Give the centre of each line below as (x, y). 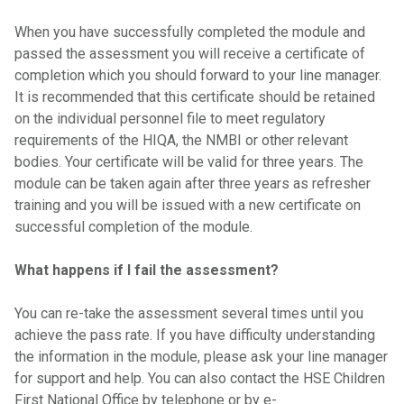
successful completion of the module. (133, 227)
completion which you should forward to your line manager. (198, 75)
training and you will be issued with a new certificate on (188, 205)
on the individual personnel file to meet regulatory (170, 119)
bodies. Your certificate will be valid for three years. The (189, 162)
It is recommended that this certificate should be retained (195, 97)
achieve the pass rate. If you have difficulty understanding (195, 335)
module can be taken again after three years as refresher (193, 184)
